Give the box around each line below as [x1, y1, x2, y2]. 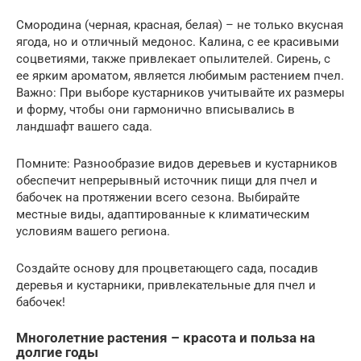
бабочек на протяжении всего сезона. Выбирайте [16, 190, 300, 205]
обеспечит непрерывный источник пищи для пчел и [16, 173, 317, 189]
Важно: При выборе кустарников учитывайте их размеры [16, 85, 345, 101]
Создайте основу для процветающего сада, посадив [16, 261, 318, 276]
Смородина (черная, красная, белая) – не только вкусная [16, 18, 343, 33]
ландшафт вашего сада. [16, 119, 152, 135]
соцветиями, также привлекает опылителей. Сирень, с [16, 52, 330, 67]
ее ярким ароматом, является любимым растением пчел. [16, 68, 344, 84]
